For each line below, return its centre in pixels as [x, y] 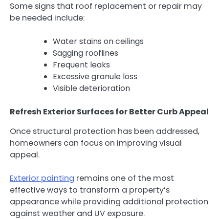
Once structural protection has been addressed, [105, 131]
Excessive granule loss [95, 77]
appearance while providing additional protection [109, 202]
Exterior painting [42, 178]
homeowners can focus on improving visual [96, 143]
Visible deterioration [91, 88]
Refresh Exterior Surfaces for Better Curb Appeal [109, 112]
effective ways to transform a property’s [90, 190]
